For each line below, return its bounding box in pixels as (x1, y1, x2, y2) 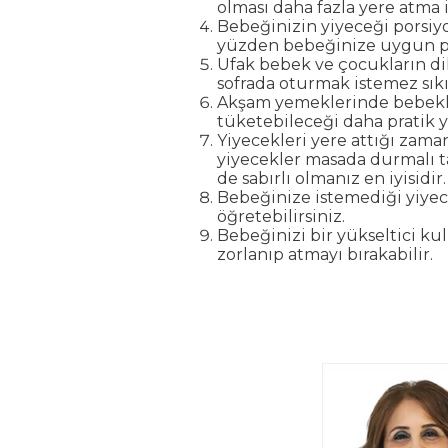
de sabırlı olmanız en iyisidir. (217, 169, 446, 189)
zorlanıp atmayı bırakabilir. (217, 245, 433, 265)
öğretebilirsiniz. (217, 207, 345, 227)
